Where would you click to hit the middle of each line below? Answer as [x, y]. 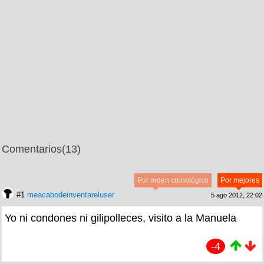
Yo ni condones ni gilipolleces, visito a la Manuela [121, 218]
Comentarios [32, 149]
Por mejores [240, 181]
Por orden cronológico [173, 181]
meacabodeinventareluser [71, 195]
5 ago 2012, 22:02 [237, 195]
